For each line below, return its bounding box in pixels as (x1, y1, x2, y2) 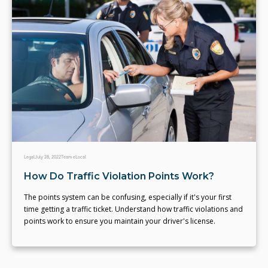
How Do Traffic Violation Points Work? (24, 170, 214, 182)
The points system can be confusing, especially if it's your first (24, 192, 232, 203)
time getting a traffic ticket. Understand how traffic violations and (24, 204, 243, 215)
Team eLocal (61, 154, 86, 161)
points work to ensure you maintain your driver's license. (24, 216, 217, 227)
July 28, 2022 (35, 154, 61, 161)
